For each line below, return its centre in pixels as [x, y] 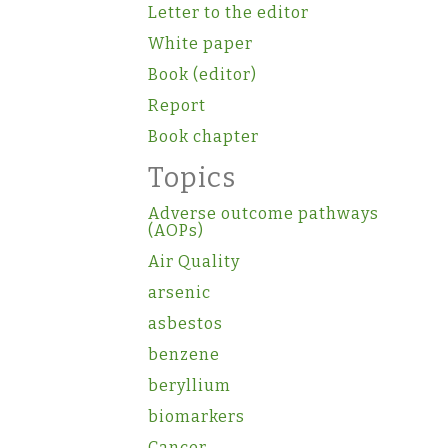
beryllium [189, 385]
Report [177, 105]
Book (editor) [202, 74]
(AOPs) [176, 230]
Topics [192, 177]
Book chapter [203, 136]
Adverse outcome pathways [263, 213]
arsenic [179, 292]
